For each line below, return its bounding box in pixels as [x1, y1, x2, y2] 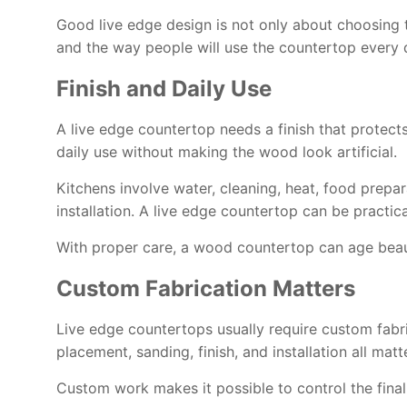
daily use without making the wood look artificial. [56, 143, 397, 162]
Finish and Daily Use [56, 75, 272, 103]
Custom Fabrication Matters [56, 274, 355, 302]
